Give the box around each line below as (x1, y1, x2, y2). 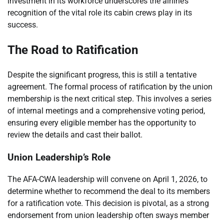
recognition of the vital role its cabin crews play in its (7, 8, 192, 18)
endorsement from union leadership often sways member (7, 210, 209, 220)
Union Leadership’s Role (7, 151, 110, 163)
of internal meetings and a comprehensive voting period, (7, 105, 205, 115)
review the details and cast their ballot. (7, 129, 142, 139)
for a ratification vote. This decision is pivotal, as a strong (7, 198, 209, 208)
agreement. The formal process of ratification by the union (7, 81, 212, 91)
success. (7, 20, 38, 30)
